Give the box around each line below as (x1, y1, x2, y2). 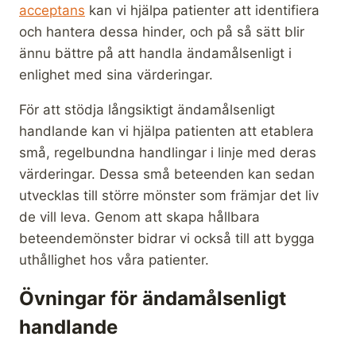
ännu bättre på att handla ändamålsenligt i (19, 44, 292, 61)
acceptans (19, 2, 85, 18)
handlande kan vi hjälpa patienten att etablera (19, 122, 314, 139)
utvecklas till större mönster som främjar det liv (19, 187, 319, 203)
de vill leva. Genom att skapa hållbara (19, 208, 260, 225)
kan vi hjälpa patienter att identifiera (85, 2, 319, 18)
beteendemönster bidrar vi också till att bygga (19, 230, 315, 246)
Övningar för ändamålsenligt (19, 286, 286, 310)
